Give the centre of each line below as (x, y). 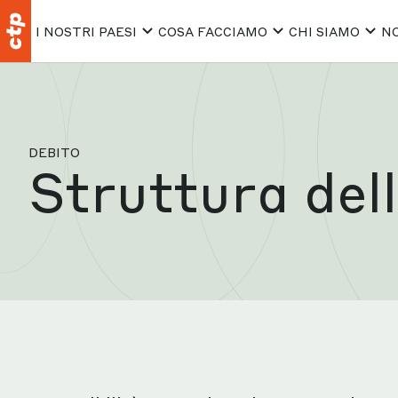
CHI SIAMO (324, 31)
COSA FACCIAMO (213, 31)
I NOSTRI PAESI (86, 31)
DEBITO (54, 152)
